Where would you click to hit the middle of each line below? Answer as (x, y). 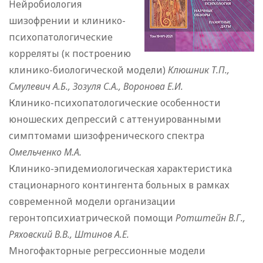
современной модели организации (92, 202)
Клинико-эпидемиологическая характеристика (120, 169)
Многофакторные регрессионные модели (107, 251)
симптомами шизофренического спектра (107, 136)
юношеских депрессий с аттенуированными (115, 119)
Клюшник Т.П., (199, 70)
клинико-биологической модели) (88, 70)
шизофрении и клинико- (67, 21)
